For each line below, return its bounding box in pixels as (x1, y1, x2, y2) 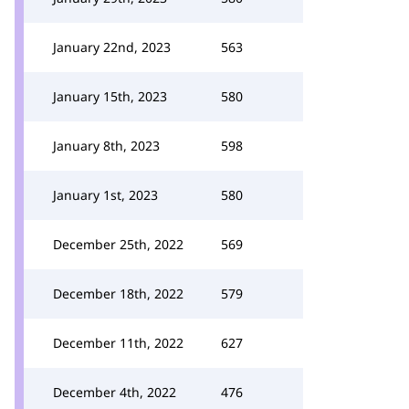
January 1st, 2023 (53, 186, 158, 204)
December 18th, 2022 (53, 285, 184, 302)
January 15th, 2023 (53, 88, 167, 105)
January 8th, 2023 (53, 137, 160, 154)
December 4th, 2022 (53, 383, 176, 401)
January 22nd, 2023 (53, 38, 171, 56)
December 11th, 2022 (53, 334, 184, 351)
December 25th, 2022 (53, 236, 184, 253)
